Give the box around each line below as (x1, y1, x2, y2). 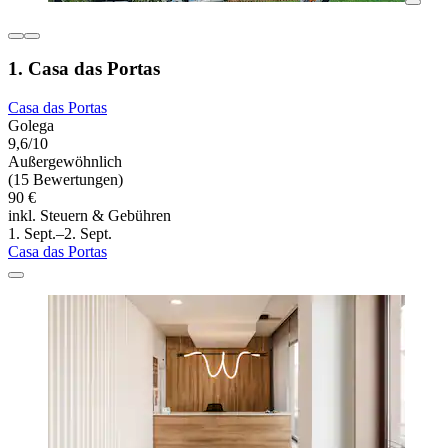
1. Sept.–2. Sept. (8, 225, 112, 243)
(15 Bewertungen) (8, 171, 123, 189)
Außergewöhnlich (8, 153, 122, 171)
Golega (8, 117, 54, 135)
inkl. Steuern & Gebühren (8, 207, 171, 225)
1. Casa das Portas (8, 58, 160, 80)
